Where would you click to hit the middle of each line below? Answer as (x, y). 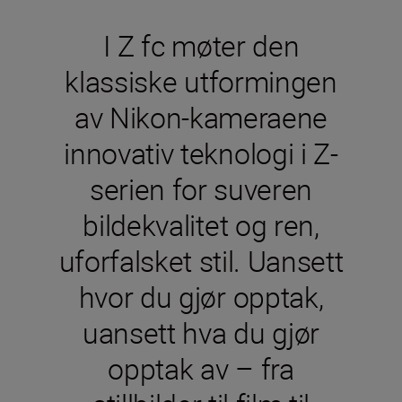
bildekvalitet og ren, (201, 225)
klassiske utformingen (201, 81)
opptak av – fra (201, 368)
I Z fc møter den (201, 45)
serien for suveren (201, 189)
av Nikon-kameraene (201, 117)
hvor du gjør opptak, (201, 297)
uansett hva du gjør (201, 332)
